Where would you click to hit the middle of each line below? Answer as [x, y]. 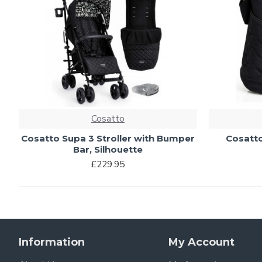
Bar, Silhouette [108, 150]
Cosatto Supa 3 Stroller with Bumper [108, 139]
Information [52, 242]
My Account [201, 242]
